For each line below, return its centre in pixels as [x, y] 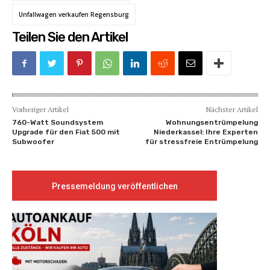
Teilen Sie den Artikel [70, 37]
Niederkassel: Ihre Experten [206, 132]
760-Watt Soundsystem [58, 123]
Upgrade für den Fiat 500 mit [66, 132]
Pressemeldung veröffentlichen [115, 187]
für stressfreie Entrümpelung [201, 142]
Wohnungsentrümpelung [212, 123]
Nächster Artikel [232, 110]
